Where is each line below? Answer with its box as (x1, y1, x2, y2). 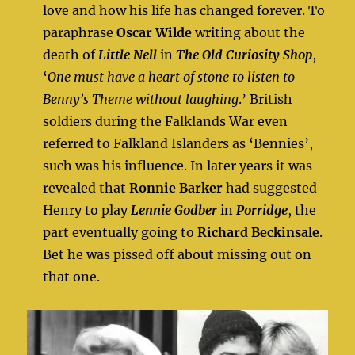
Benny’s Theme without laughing (43, 90, 239, 107)
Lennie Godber (131, 201, 218, 218)
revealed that (43, 179, 130, 196)
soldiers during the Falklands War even (43, 113, 288, 129)
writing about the (192, 24, 306, 40)
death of (43, 46, 99, 63)
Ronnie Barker (129, 179, 223, 196)
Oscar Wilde (116, 24, 193, 40)
